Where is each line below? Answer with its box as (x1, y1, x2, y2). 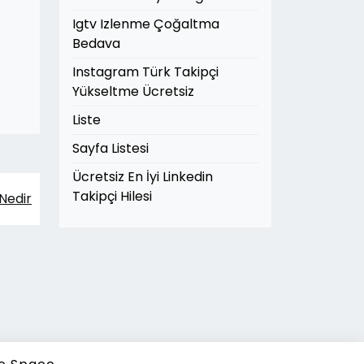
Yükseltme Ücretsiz (72, 82, 194, 101)
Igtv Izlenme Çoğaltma (72, 15, 219, 33)
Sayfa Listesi (72, 139, 149, 158)
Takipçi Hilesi (72, 187, 152, 206)
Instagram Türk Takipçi (72, 63, 219, 81)
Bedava (72, 34, 120, 53)
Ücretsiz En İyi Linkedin (72, 167, 213, 186)
